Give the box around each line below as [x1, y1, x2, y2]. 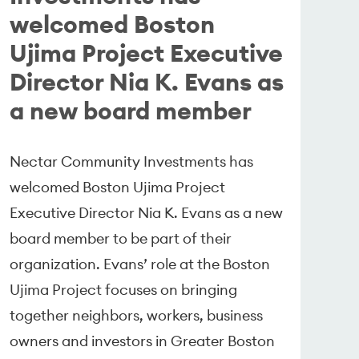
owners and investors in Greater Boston [9, 331, 275, 350]
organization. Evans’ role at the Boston [9, 254, 270, 273]
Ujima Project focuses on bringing [9, 280, 237, 299]
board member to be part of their [9, 228, 232, 248]
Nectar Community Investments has [9, 151, 253, 171]
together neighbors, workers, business [9, 305, 263, 325]
